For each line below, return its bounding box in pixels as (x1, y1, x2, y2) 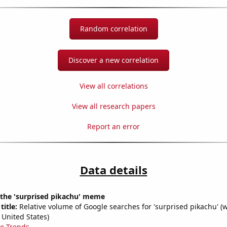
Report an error (87, 122, 140, 132)
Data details (80, 162, 147, 178)
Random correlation (80, 24, 147, 34)
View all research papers (71, 101, 156, 111)
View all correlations (79, 81, 148, 91)
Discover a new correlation (68, 55, 159, 65)
